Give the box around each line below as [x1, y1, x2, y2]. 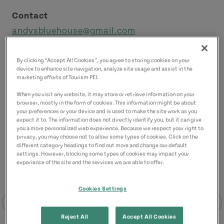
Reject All [60, 213, 88, 220]
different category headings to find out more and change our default [16, 142, 187, 149]
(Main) [67, 40, 98, 51]
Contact [12, 10, 48, 21]
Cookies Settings [78, 185, 127, 192]
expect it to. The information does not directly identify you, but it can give [16, 116, 202, 123]
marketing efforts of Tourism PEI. [16, 74, 99, 81]
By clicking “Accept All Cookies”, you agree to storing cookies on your [16, 57, 190, 64]
